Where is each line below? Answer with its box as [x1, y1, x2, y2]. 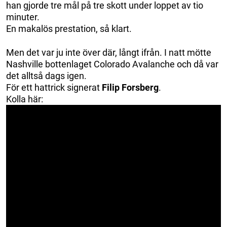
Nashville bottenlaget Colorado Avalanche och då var [6, 58, 218, 69]
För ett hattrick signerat [6, 82, 102, 93]
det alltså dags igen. [6, 70, 87, 81]
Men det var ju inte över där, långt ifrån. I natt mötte [6, 47, 211, 58]
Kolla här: [6, 93, 43, 104]
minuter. [6, 11, 40, 22]
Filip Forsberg [102, 82, 159, 93]
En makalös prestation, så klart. [6, 23, 132, 34]
